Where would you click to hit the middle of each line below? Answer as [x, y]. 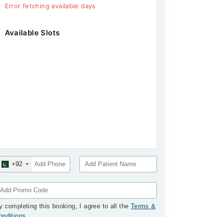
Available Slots [32, 33]
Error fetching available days [50, 6]
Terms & [143, 206]
